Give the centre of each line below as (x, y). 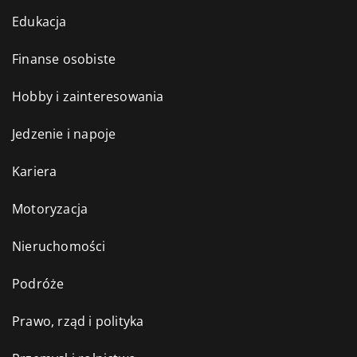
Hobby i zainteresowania (88, 96)
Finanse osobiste (64, 59)
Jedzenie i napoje (64, 133)
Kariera (35, 171)
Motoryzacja (50, 208)
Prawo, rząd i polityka (78, 321)
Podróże (38, 283)
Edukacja (39, 21)
